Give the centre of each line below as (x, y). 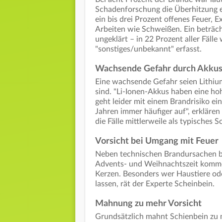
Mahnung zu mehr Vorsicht (148, 203)
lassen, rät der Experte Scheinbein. (155, 184)
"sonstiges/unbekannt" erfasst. (148, 49)
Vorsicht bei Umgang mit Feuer (157, 141)
